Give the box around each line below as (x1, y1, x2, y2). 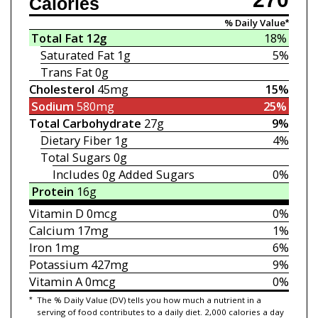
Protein (31, 183, 75, 200)
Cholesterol (28, 81, 94, 98)
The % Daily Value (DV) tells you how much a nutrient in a (36, 294, 261, 305)
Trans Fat (40, 64, 93, 81)
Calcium (28, 222, 75, 239)
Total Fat (31, 30, 84, 47)
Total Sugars (40, 149, 111, 166)
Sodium (31, 98, 75, 115)
